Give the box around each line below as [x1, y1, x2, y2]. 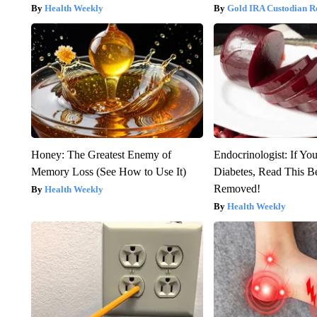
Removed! [214, 182, 261, 195]
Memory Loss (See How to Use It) [30, 165, 186, 178]
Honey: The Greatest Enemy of [30, 148, 171, 161]
